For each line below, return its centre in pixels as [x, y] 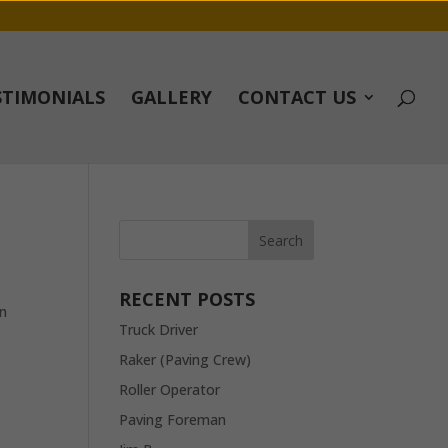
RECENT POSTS [187, 299]
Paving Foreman [173, 419]
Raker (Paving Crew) [185, 359]
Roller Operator [170, 389]
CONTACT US [297, 97]
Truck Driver [159, 329]
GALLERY [171, 97]
